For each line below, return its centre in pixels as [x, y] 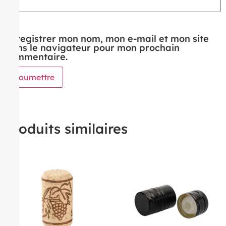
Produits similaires [66, 128]
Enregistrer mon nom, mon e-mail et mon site [107, 39]
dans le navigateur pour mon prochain [92, 48]
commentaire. [36, 57]
